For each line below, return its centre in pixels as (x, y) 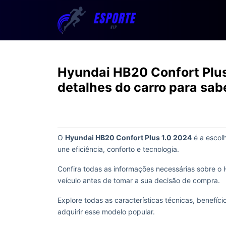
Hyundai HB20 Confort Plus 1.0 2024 (128, 137)
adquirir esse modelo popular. (106, 212)
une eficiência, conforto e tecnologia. (119, 149)
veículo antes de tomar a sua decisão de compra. (140, 180)
